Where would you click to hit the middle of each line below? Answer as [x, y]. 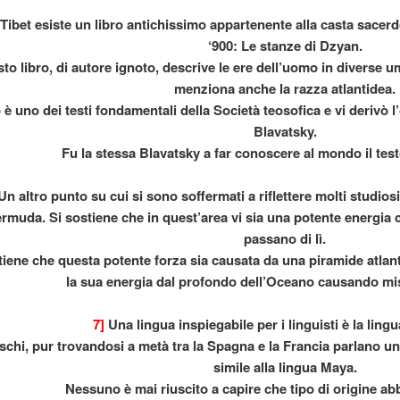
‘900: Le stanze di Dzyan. [285, 46]
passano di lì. [285, 239]
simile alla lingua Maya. [285, 367]
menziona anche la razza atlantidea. [285, 89]
